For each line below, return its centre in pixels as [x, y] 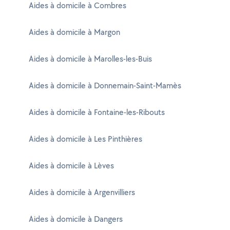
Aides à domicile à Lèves [71, 166]
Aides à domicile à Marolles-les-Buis [90, 59]
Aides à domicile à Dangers [76, 219]
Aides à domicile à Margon [74, 32]
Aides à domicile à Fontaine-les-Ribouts [97, 112]
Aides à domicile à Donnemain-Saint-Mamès [105, 85]
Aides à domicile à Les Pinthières [85, 139]
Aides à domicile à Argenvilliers [82, 192]
